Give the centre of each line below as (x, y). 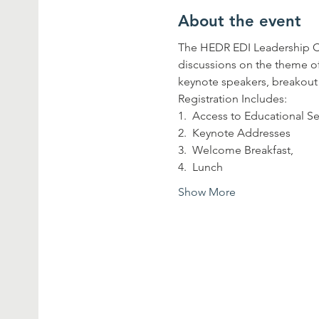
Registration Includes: (233, 98)
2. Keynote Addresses (235, 132)
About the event (240, 21)
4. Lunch (201, 167)
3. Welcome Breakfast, (237, 150)
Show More (207, 192)
